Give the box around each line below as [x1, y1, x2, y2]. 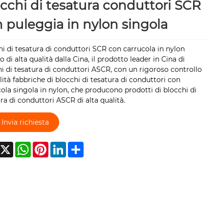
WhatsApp [30, 141, 67, 151]
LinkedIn [66, 141, 95, 151]
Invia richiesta [1, 117, 49, 127]
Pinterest [48, 141, 80, 151]
